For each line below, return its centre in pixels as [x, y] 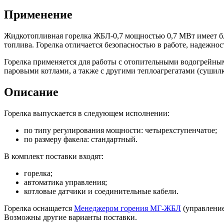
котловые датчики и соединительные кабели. [101, 191]
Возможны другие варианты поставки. [70, 217]
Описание [31, 92]
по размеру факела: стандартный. [81, 139]
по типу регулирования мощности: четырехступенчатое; [120, 130]
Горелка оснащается [39, 208]
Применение [38, 14]
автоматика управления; [65, 182]
